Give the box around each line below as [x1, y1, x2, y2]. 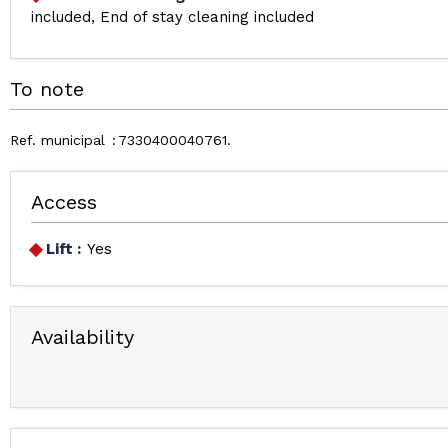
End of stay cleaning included [99, 8, 314, 26]
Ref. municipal [10, 132, 105, 148]
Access [31, 190, 97, 214]
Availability [31, 325, 134, 349]
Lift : [46, 240, 81, 258]
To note [10, 77, 84, 101]
